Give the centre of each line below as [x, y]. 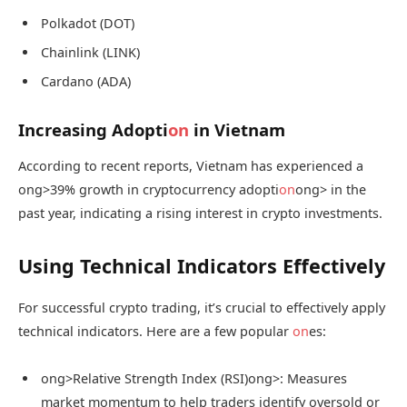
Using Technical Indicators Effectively [202, 266]
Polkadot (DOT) [88, 23]
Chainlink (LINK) [90, 53]
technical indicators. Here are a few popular [155, 331]
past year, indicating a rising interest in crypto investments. [200, 213]
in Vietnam [237, 130]
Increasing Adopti [93, 130]
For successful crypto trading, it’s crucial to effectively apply [202, 307]
